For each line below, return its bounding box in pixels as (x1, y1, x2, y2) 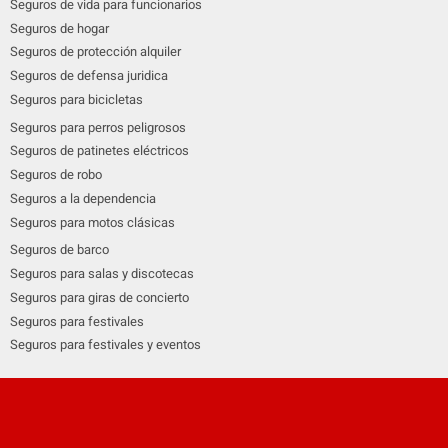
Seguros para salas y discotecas (10, 264, 194, 283)
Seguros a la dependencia (10, 188, 156, 208)
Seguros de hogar (10, 18, 109, 38)
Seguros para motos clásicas (10, 212, 175, 232)
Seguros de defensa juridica (10, 66, 168, 85)
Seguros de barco (10, 240, 109, 260)
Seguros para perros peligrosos (10, 117, 186, 137)
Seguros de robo (10, 165, 102, 184)
